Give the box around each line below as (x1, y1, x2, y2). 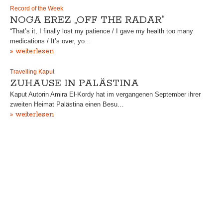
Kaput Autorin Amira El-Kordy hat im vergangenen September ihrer (10, 91, 201, 98)
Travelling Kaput (10, 68, 54, 75)
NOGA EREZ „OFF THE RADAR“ (10, 14, 165, 26)
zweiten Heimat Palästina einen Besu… (10, 101, 124, 108)
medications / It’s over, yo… (10, 37, 91, 45)
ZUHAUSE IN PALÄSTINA (10, 77, 139, 90)
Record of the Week (10, 5, 63, 12)
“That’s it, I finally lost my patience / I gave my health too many (10, 27, 193, 35)
